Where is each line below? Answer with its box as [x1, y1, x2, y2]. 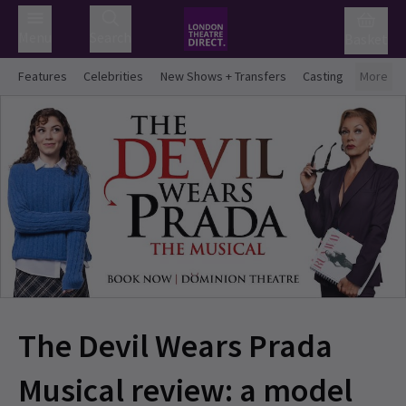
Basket [344, 30, 388, 48]
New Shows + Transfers [159, 68, 286, 84]
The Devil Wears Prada [18, 325, 333, 366]
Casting [302, 68, 343, 84]
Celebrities [83, 68, 144, 84]
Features [18, 68, 67, 84]
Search [89, 28, 131, 46]
